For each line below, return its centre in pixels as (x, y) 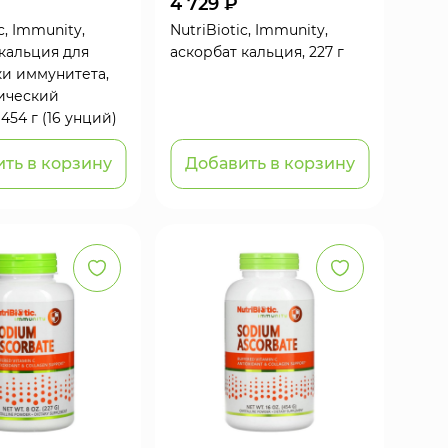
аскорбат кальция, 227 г (257, 51)
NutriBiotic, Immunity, (249, 29)
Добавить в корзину (269, 164)
